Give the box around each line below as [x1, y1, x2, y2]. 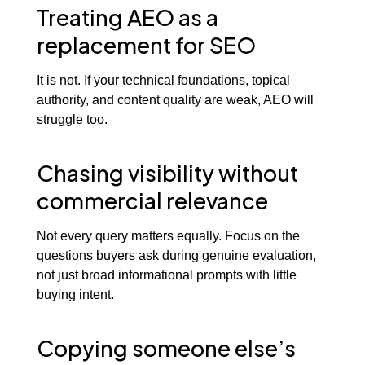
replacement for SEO [36, 31, 256, 59]
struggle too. [36, 111, 108, 126]
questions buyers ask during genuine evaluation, [36, 247, 316, 262]
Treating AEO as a [36, 3, 218, 32]
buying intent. [36, 286, 114, 301]
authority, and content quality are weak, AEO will [36, 91, 314, 107]
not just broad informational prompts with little [36, 266, 297, 282]
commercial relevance [36, 187, 268, 215]
